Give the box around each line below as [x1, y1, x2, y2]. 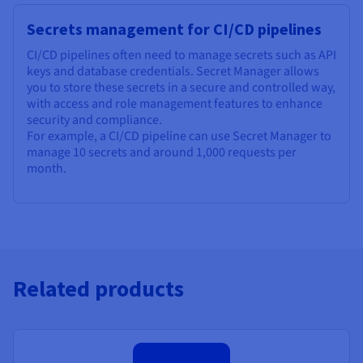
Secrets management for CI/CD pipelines [27, 19, 322, 40]
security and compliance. [27, 111, 162, 130]
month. [27, 160, 66, 178]
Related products [13, 274, 184, 304]
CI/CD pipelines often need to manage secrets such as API [27, 46, 336, 65]
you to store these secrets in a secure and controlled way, [27, 79, 335, 97]
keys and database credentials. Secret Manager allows [27, 62, 319, 81]
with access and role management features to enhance [27, 95, 322, 113]
